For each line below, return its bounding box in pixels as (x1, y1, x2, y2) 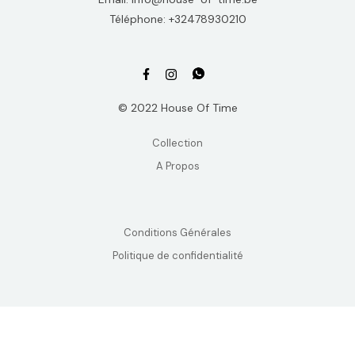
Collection (152, 136, 203, 151)
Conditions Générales (124, 226, 231, 240)
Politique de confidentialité (112, 249, 243, 263)
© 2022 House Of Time (117, 101, 238, 116)
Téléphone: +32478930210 (109, 12, 246, 26)
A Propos (155, 159, 200, 174)
